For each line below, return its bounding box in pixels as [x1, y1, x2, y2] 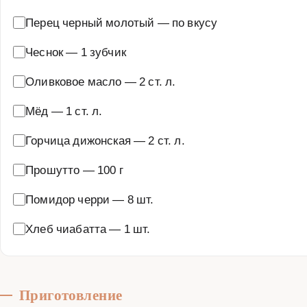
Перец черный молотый [25, 14, 155, 29]
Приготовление [19, 286, 123, 304]
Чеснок [25, 44, 64, 59]
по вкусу [171, 14, 218, 29]
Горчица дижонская [25, 132, 131, 147]
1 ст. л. [66, 103, 103, 118]
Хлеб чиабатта [25, 221, 107, 236]
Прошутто [25, 162, 80, 177]
